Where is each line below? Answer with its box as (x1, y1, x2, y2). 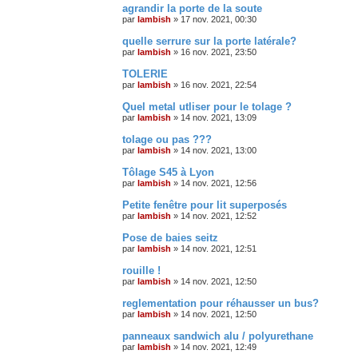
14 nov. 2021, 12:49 (181, 341, 257, 352)
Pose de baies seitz (122, 231, 218, 244)
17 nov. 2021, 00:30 (181, 14, 257, 24)
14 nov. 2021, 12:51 (181, 243, 257, 253)
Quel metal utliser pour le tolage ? (122, 100, 292, 113)
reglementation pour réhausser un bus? (122, 296, 319, 309)
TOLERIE (122, 67, 168, 80)
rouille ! (122, 264, 161, 276)
